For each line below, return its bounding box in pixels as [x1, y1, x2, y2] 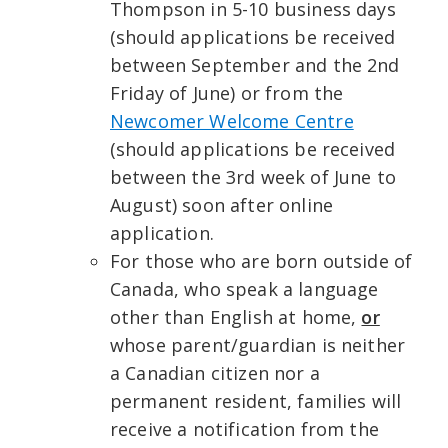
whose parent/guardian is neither [110, 333, 406, 358]
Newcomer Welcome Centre [110, 109, 354, 134]
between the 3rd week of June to [110, 165, 396, 190]
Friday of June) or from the [110, 81, 344, 106]
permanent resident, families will [110, 389, 402, 414]
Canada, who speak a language [110, 277, 379, 302]
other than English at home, [110, 305, 362, 330]
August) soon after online [110, 193, 334, 218]
